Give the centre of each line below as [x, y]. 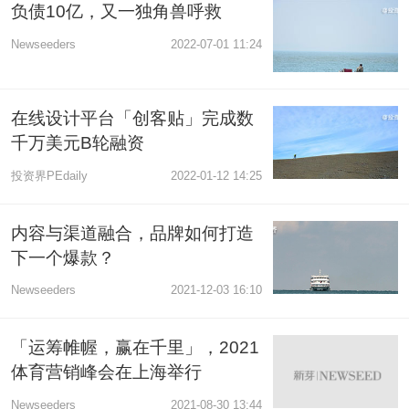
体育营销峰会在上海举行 [106, 372]
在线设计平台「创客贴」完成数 [132, 119]
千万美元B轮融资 [77, 143]
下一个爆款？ [63, 257]
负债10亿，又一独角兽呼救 [116, 12]
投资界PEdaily [49, 175]
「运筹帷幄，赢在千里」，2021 [135, 347]
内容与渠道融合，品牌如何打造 [132, 233]
